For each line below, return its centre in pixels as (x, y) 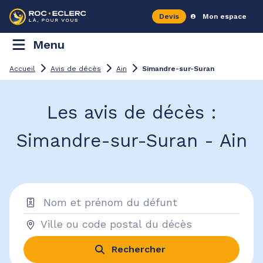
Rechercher (139, 249)
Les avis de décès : (131, 112)
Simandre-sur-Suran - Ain (131, 141)
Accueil (22, 69)
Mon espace (225, 16)
